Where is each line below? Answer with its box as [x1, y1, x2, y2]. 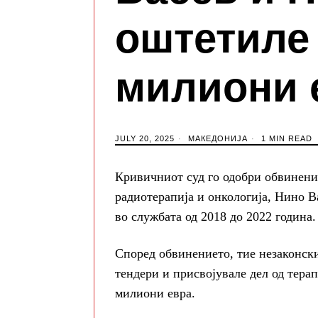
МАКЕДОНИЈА [188, 133, 248, 143]
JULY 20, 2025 [115, 133, 175, 143]
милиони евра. [115, 285, 195, 300]
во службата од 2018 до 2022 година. [115, 209, 316, 224]
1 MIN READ [258, 133, 312, 143]
